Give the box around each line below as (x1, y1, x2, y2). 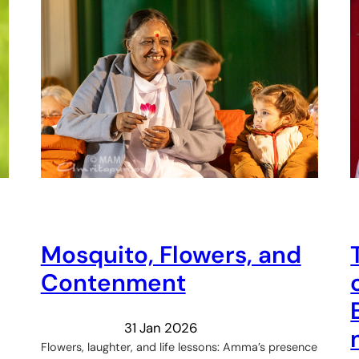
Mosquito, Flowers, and (40, 240, 301, 271)
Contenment (40, 268, 186, 299)
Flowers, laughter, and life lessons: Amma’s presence (40, 339, 317, 354)
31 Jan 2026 (123, 318, 198, 337)
